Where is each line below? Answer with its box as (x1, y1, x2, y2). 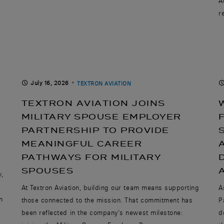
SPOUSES (21, 165, 74, 176)
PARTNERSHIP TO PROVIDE (21, 124, 169, 135)
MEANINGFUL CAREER (21, 138, 142, 149)
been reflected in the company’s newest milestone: (21, 208, 183, 216)
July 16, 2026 (30, 79, 69, 86)
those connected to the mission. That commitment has (21, 195, 193, 204)
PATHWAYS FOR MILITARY (21, 151, 161, 162)
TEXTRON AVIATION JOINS (21, 97, 165, 108)
